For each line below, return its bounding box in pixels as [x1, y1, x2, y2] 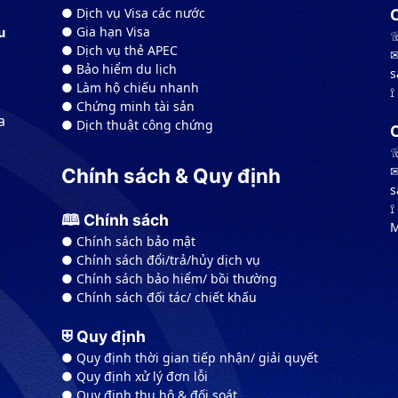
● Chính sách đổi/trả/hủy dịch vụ [61, 251, 260, 269]
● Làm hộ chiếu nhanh [61, 79, 199, 97]
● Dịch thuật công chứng [61, 116, 213, 134]
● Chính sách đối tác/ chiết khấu [61, 289, 257, 306]
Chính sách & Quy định [61, 163, 281, 188]
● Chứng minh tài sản [61, 98, 195, 115]
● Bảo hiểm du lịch [61, 60, 177, 78]
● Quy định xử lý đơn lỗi [61, 368, 208, 386]
